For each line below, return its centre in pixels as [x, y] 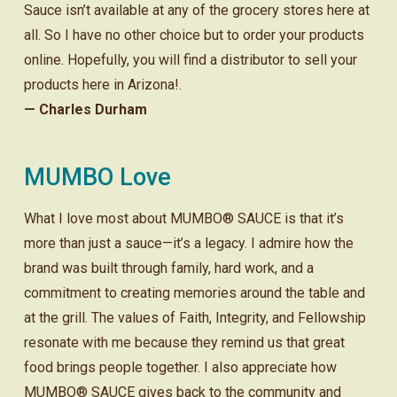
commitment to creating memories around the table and [194, 293]
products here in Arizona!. [102, 85]
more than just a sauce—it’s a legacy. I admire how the [188, 244]
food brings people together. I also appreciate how [180, 368]
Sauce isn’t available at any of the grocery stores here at [196, 11]
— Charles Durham [85, 110]
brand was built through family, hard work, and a [168, 269]
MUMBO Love [97, 178]
